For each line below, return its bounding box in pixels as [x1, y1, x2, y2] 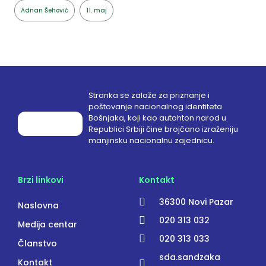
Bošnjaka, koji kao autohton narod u [88, 112, 226, 123]
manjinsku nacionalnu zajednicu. [88, 135, 214, 146]
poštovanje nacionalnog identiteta [88, 101, 222, 112]
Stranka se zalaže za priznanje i [88, 90, 210, 101]
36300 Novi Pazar [159, 195, 233, 208]
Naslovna [18, 199, 59, 211]
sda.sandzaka [159, 251, 220, 263]
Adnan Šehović [21, 6, 68, 15]
